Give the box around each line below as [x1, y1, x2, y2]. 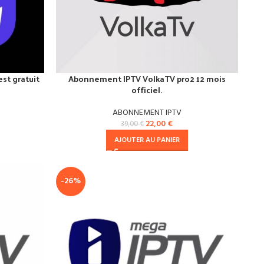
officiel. [131, 82, 163, 98]
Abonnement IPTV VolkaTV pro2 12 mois [68, 71, 226, 87]
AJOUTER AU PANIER [114, 134, 180, 147]
